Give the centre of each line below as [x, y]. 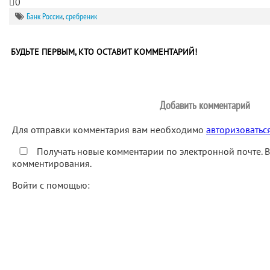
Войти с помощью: [52, 185]
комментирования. [52, 163]
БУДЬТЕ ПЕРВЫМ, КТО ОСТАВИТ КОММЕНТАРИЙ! [104, 52]
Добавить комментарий [205, 105]
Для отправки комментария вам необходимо [109, 130]
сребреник [81, 16]
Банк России [45, 16]
